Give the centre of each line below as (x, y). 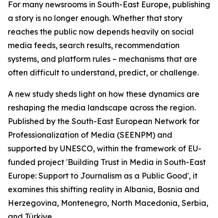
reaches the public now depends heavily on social (101, 32)
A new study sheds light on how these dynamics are (104, 94)
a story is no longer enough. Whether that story (95, 18)
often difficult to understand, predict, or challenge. (103, 73)
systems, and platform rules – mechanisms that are (102, 59)
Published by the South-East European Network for (104, 121)
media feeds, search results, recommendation (94, 45)
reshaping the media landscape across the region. (102, 108)
